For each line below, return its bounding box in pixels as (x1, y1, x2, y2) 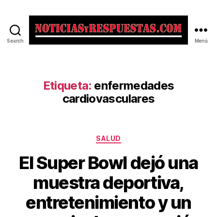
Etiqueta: (43, 78, 92, 93)
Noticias (108, 44, 141, 54)
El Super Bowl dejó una (19, 152, 198, 173)
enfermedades (94, 78, 174, 93)
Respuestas (108, 65, 155, 76)
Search (7, 38, 24, 44)
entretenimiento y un (26, 191, 191, 213)
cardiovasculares (62, 92, 155, 106)
